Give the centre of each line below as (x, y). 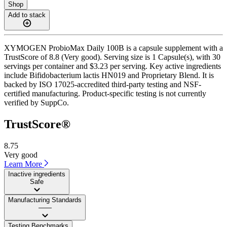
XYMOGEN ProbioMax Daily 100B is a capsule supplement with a (113, 48)
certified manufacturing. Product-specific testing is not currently (105, 93)
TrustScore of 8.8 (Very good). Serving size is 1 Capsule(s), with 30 (112, 57)
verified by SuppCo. (36, 102)
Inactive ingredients (37, 174)
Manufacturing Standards (45, 200)
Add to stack (27, 15)
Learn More (24, 164)
